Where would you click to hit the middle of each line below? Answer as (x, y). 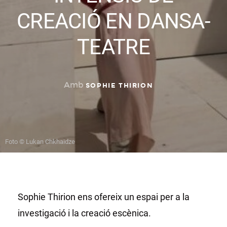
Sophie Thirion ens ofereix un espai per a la (104, 197)
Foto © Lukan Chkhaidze (40, 141)
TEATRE (113, 47)
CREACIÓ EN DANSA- (113, 21)
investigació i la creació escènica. (84, 213)
